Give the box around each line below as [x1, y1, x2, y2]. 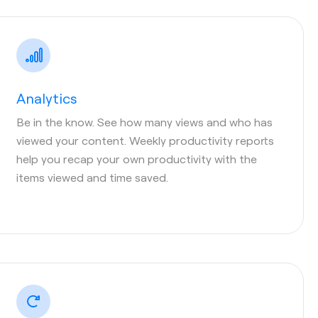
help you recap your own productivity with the [16, 150, 257, 166]
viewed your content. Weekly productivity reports [16, 132, 274, 148]
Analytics [16, 88, 77, 107]
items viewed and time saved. [16, 169, 168, 185]
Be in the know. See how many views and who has [16, 114, 273, 129]
